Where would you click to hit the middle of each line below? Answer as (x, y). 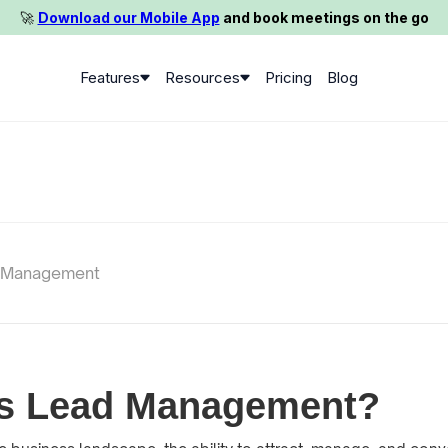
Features (109, 77)
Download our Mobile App (128, 17)
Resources (202, 77)
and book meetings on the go (324, 17)
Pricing (288, 77)
